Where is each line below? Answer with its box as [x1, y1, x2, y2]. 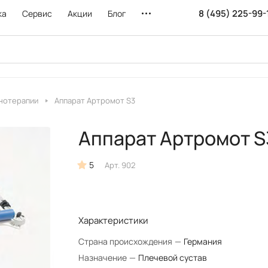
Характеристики [78, 214, 148, 227]
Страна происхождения [78, 236, 174, 247]
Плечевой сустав [138, 252, 207, 263]
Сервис [22, 8, 52, 19]
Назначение [78, 252, 129, 263]
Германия [183, 236, 222, 247]
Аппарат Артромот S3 [54, 95, 135, 106]
